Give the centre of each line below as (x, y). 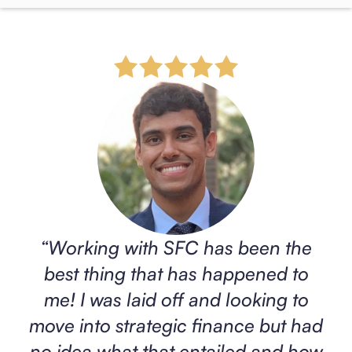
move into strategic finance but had (176, 325)
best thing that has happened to (176, 273)
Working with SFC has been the (180, 247)
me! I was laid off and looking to (176, 299)
